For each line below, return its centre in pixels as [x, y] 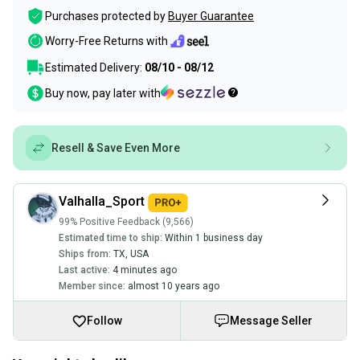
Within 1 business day [214, 237]
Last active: [84, 270]
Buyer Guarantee [211, 16]
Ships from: [85, 254]
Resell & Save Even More [116, 148]
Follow [105, 320]
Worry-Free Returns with [106, 41]
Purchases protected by [105, 16]
